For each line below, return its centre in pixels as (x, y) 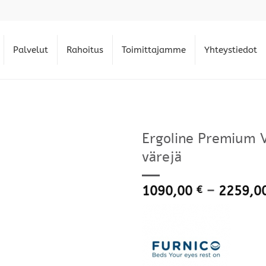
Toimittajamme (154, 50)
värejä (162, 157)
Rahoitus (85, 50)
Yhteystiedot (231, 50)
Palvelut (31, 50)
